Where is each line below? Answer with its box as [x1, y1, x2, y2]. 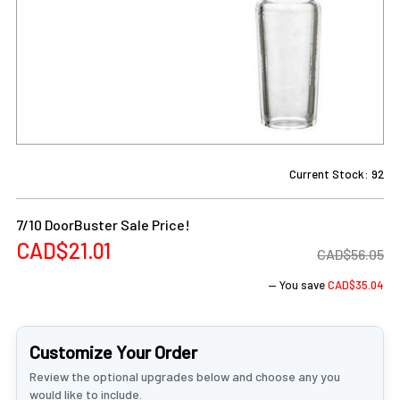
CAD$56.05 [317, 246, 384, 262]
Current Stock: [289, 167, 371, 181]
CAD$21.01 [16, 237, 111, 263]
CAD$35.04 [328, 278, 384, 292]
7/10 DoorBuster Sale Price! [16, 216, 190, 233]
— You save [268, 278, 325, 292]
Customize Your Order [29, 341, 197, 362]
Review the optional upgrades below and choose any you [29, 369, 340, 384]
